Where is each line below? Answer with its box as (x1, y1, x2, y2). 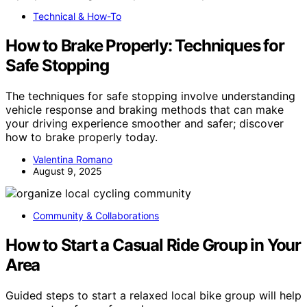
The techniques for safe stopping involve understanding (5, 89, 295, 103)
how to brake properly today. (5, 130, 158, 145)
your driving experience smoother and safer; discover (5, 116, 284, 131)
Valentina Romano (33, 153, 112, 166)
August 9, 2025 (33, 165, 102, 177)
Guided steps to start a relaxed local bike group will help (5, 288, 302, 303)
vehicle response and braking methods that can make (5, 103, 284, 117)
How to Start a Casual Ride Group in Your (5, 235, 301, 256)
